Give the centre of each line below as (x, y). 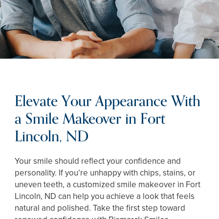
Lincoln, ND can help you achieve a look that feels (105, 197)
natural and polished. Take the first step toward (100, 208)
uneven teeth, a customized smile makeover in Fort (108, 185)
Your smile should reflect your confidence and (98, 161)
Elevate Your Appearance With (108, 102)
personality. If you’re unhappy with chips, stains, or (105, 173)
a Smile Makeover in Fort (90, 119)
